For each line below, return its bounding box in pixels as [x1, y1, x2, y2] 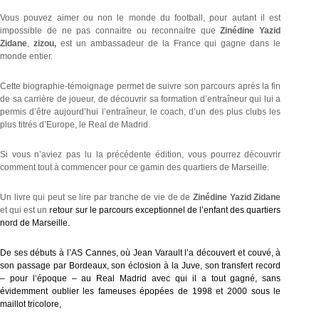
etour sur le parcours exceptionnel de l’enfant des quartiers [53, 204, 281, 215]
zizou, [29, 38, 61, 48]
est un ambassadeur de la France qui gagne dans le [60, 38, 281, 48]
